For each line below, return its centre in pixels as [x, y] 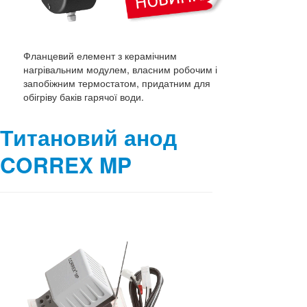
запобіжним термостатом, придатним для [117, 83]
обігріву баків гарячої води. [84, 97]
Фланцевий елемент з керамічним [100, 56]
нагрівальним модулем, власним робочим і [121, 70]
